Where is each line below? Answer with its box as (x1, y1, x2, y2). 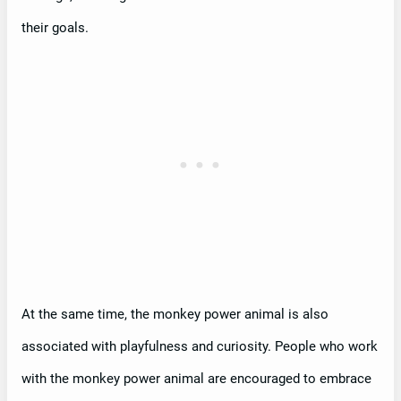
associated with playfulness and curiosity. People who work (21, 337, 378, 354)
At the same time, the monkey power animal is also (21, 305, 328, 322)
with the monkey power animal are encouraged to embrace (21, 370, 371, 387)
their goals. (21, 19, 89, 36)
